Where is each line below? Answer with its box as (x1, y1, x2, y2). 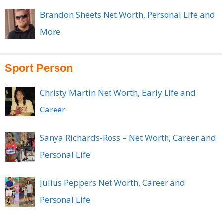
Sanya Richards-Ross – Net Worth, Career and (40, 131, 216, 143)
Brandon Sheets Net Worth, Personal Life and (40, 8, 215, 20)
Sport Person (5, 61, 73, 74)
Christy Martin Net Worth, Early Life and (40, 86, 196, 98)
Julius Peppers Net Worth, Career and (40, 176, 185, 188)
